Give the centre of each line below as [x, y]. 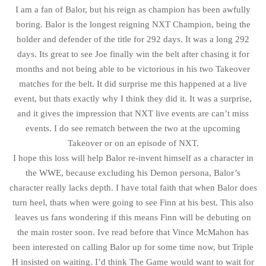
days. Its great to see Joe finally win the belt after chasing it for [133, 54]
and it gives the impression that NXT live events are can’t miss [133, 113]
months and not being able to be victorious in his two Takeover [133, 69]
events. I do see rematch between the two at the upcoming [133, 128]
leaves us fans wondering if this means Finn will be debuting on [133, 217]
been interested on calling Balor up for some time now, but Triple [133, 247]
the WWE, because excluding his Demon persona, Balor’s [133, 172]
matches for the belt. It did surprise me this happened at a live [133, 83]
